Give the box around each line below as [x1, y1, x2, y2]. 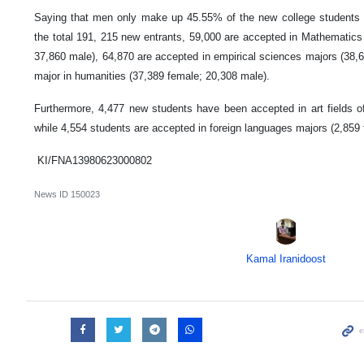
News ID [34, 189, 71, 200]
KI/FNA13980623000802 [34, 154, 152, 167]
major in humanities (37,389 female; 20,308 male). [34, 70, 270, 83]
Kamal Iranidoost [245, 253, 326, 266]
